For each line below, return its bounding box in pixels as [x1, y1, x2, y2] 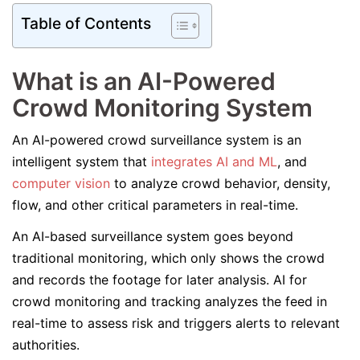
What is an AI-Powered [12, 67, 276, 96]
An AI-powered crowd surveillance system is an [12, 132, 301, 148]
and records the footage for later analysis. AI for [12, 272, 307, 288]
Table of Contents [21, 14, 151, 34]
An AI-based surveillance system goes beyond [12, 228, 293, 244]
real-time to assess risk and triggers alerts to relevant [12, 315, 340, 331]
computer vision [12, 175, 114, 191]
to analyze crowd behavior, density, [114, 175, 330, 191]
